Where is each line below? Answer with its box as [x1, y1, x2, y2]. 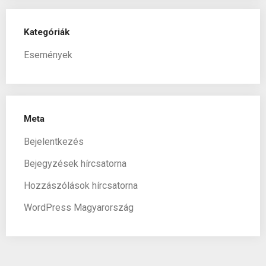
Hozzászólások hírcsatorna [24, 179, 138, 191]
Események [24, 49, 72, 61]
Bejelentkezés [24, 135, 84, 147]
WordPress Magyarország [24, 201, 134, 213]
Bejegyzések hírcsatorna [24, 157, 126, 169]
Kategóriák [24, 26, 69, 37]
